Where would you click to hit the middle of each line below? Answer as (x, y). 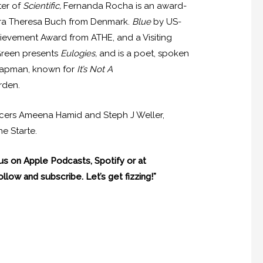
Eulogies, (80, 54)
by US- (168, 22)
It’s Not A (95, 70)
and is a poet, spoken (144, 54)
